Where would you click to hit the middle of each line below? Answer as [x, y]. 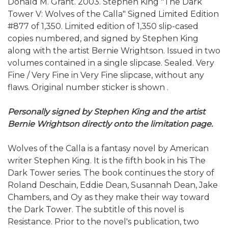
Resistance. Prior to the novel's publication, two [103, 222]
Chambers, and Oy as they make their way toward [109, 197]
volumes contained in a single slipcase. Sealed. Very [111, 63]
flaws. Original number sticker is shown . [89, 88]
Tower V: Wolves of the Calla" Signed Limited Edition [113, 14]
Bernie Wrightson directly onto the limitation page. [110, 124]
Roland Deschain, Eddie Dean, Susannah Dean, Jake [113, 185]
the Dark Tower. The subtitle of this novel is [96, 210]
